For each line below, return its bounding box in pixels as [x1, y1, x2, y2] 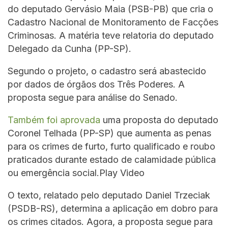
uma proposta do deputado [100, 115, 218, 126]
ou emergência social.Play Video [8, 167, 145, 179]
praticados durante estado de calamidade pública [8, 154, 216, 165]
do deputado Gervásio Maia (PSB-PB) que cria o [8, 4, 213, 15]
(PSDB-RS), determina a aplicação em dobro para [8, 203, 218, 214]
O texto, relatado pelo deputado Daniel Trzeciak [8, 190, 210, 201]
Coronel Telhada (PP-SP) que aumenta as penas [8, 128, 211, 139]
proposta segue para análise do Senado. [8, 92, 178, 103]
